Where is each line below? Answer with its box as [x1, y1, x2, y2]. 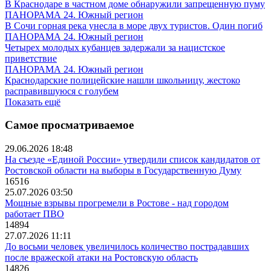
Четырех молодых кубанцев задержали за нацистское [5, 42, 225, 53]
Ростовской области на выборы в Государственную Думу [5, 165, 241, 175]
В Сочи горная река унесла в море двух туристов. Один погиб [5, 20, 263, 31]
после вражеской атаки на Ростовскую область [5, 252, 198, 263]
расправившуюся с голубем [5, 85, 119, 96]
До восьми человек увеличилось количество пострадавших [5, 241, 249, 252]
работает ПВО [5, 208, 64, 219]
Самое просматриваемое [5, 119, 134, 132]
